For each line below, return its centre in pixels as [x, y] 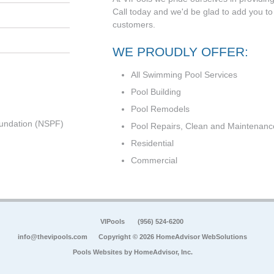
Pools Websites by [103, 252]
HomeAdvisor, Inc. [163, 252]
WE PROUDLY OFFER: [180, 52]
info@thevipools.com [53, 236]
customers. [134, 25]
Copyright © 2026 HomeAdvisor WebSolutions [173, 236]
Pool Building [156, 92]
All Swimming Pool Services [184, 75]
